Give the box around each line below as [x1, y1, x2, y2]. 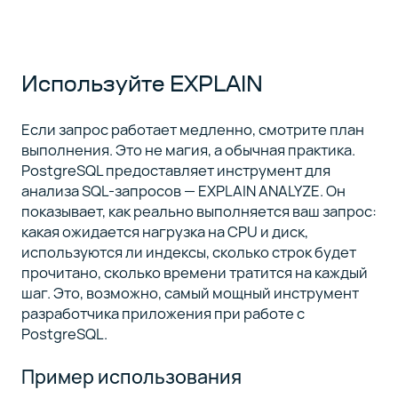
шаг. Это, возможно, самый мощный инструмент [20, 283, 359, 304]
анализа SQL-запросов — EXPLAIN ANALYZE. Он [20, 180, 346, 202]
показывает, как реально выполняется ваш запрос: [20, 201, 377, 222]
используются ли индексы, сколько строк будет [20, 242, 356, 263]
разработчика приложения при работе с [20, 303, 305, 324]
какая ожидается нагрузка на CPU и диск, [20, 221, 308, 243]
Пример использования [20, 362, 242, 389]
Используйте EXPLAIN [20, 69, 263, 99]
